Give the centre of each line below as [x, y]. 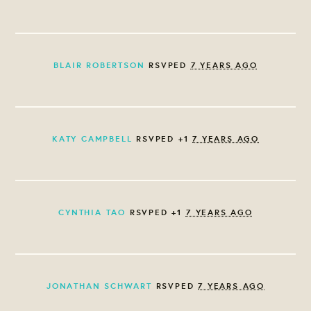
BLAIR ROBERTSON [99, 65]
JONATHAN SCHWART [99, 285]
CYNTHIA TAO [92, 212]
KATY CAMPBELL [92, 138]
